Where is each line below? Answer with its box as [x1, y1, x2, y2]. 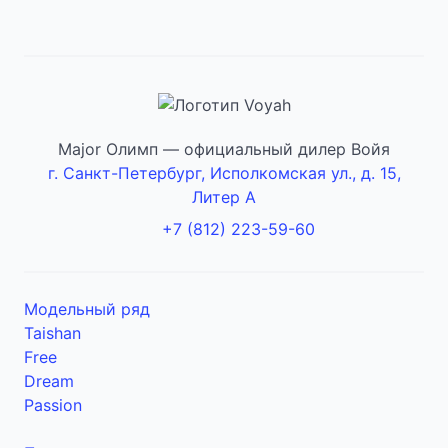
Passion [24, 394, 82, 415]
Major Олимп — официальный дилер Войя [58, 138, 390, 159]
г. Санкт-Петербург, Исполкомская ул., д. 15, [47, 162, 401, 183]
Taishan [24, 322, 81, 343]
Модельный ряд [24, 298, 150, 319]
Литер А [192, 186, 256, 207]
